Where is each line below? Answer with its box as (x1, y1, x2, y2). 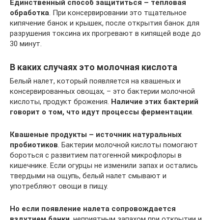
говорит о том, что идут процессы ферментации (10, 108, 192, 116)
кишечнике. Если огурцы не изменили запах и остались (10, 161, 198, 170)
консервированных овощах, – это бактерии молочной (10, 87, 195, 96)
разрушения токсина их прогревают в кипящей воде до (10, 29, 201, 38)
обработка (10, 8, 49, 17)
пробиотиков (10, 140, 58, 149)
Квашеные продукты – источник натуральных (10, 130, 182, 139)
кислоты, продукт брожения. (10, 97, 111, 106)
